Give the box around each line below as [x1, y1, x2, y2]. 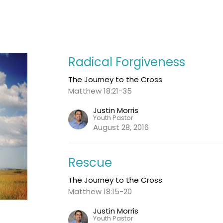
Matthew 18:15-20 [68, 186, 132, 197]
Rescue [68, 154, 112, 171]
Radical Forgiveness [68, 53, 186, 70]
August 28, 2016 [93, 121, 149, 132]
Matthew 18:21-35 [68, 85, 132, 96]
